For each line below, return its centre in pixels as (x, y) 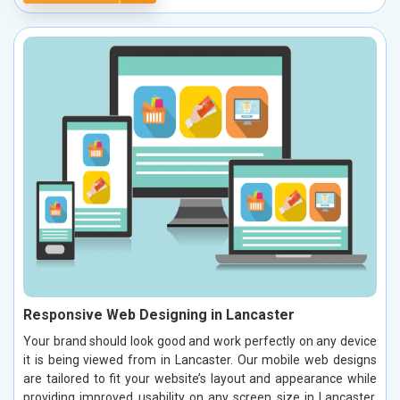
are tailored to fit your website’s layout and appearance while (200, 378)
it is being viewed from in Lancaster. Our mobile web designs (200, 359)
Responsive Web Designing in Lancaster (159, 314)
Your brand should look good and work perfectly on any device (200, 341)
